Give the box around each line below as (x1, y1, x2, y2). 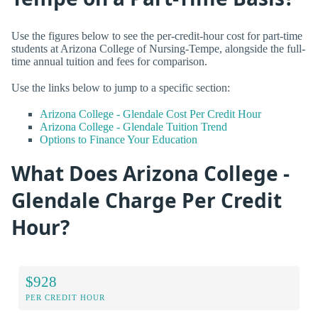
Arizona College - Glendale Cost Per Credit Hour (40, 107, 261, 120)
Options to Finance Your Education (40, 133, 197, 146)
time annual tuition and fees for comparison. (11, 55, 207, 67)
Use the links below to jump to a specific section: (11, 81, 230, 94)
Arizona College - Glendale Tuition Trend (40, 120, 227, 133)
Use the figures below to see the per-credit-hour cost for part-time (11, 29, 302, 42)
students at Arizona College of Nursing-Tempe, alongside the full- (11, 42, 305, 55)
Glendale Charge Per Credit (11, 187, 282, 214)
